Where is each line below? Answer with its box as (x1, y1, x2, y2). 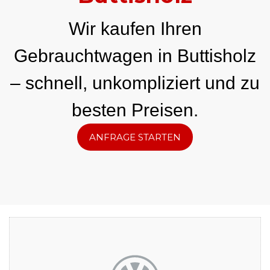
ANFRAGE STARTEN (89, 131, 181, 143)
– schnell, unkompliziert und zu (10, 73, 260, 93)
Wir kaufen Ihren (68, 19, 202, 39)
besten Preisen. (72, 100, 198, 121)
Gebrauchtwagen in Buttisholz (14, 46, 256, 66)
